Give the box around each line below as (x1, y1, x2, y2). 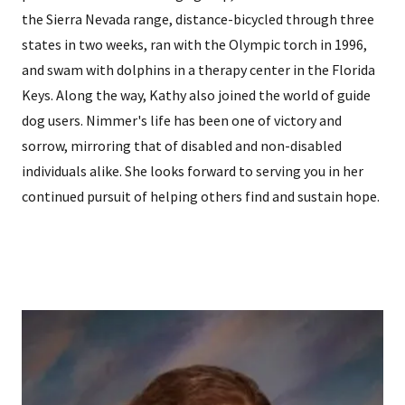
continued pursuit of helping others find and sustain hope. (22, 187, 380, 206)
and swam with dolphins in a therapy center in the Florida (22, 61, 375, 80)
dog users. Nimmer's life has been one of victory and (22, 111, 342, 130)
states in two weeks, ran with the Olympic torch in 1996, (22, 35, 367, 54)
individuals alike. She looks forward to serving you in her (22, 162, 363, 181)
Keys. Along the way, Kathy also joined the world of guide (22, 86, 371, 105)
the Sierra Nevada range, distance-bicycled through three (22, 10, 374, 29)
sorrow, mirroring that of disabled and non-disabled (22, 137, 342, 155)
